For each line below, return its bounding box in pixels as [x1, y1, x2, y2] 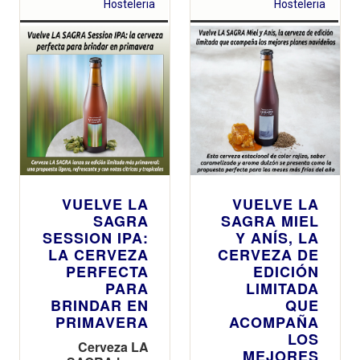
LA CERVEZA [48, 243, 149, 265]
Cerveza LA [78, 337, 149, 356]
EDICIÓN [253, 260, 319, 282]
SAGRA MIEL [221, 210, 319, 231]
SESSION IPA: [43, 227, 149, 248]
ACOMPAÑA [229, 311, 319, 333]
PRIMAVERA [55, 311, 149, 333]
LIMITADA [246, 277, 319, 299]
